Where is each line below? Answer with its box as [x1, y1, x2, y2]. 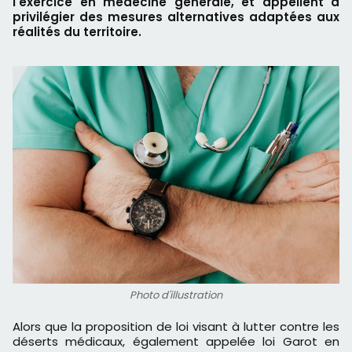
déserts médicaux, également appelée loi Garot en [13, 333, 339, 350]
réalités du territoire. [13, 24, 141, 40]
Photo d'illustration [130, 288, 222, 303]
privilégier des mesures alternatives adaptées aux [13, 9, 339, 25]
